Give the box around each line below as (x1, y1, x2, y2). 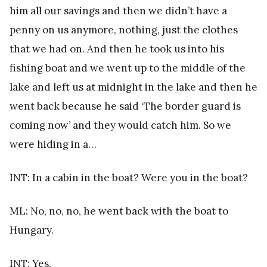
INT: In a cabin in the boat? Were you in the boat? (10, 170, 248, 184)
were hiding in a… (10, 137, 97, 151)
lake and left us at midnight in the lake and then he (10, 80, 257, 94)
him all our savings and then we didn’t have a (10, 4, 227, 17)
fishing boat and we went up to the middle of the (10, 61, 246, 74)
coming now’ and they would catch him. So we (10, 118, 231, 132)
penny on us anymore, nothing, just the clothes (10, 23, 238, 36)
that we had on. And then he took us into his (10, 42, 224, 55)
